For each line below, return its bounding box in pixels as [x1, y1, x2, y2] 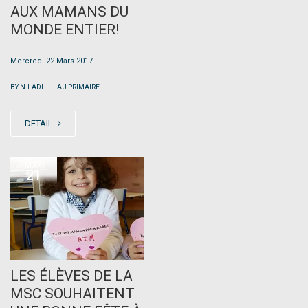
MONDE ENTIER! [10, 21, 119, 38]
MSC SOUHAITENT [10, 285, 135, 302]
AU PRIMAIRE [57, 82, 100, 91]
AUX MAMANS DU [10, 3, 129, 20]
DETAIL [25, 118, 55, 129]
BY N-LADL [10, 82, 47, 91]
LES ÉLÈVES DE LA [10, 267, 133, 284]
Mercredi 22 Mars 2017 [10, 56, 93, 65]
